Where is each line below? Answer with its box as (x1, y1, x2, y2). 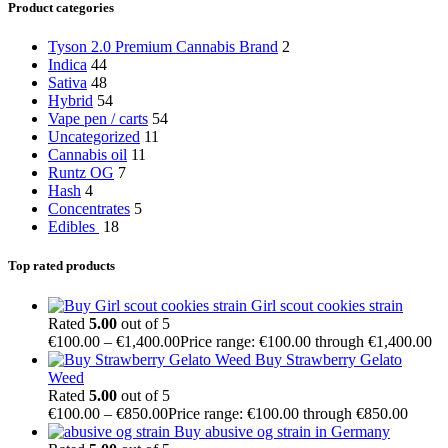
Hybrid (48, 92, 93, 110)
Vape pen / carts (48, 110, 148, 128)
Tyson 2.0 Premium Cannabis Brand (48, 38, 278, 56)
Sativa (48, 74, 87, 92)
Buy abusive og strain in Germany (174, 422, 390, 440)
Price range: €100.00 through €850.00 (168, 404, 408, 422)
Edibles (48, 218, 99, 236)
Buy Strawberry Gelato (255, 350, 402, 368)
